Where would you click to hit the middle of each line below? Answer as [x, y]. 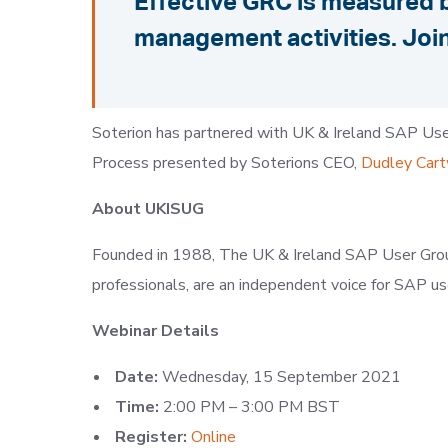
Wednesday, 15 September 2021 [279, 377]
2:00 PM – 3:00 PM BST [249, 407]
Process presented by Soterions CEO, [226, 163]
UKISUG [174, 209]
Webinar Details [155, 331]
